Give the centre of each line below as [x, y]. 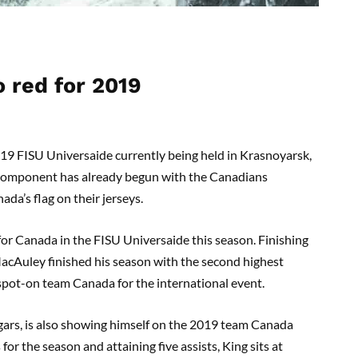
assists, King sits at [231, 345]
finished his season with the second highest [165, 261]
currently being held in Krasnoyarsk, [212, 154]
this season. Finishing [250, 239]
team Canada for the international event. [153, 282]
